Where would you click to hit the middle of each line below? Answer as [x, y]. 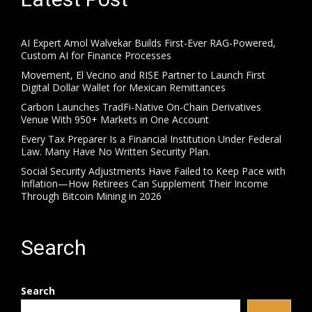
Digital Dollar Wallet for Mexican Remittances [123, 87]
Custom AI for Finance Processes [96, 55]
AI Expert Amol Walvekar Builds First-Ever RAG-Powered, [148, 42]
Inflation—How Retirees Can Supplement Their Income [145, 183]
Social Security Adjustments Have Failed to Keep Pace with [153, 171]
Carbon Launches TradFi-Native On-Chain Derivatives [141, 107]
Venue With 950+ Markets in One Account [115, 119]
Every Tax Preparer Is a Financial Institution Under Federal [151, 139]
